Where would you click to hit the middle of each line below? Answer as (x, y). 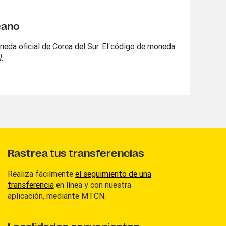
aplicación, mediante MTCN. (56, 196)
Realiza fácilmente (41, 174)
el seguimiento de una (113, 174)
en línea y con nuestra (92, 185)
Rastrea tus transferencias (76, 154)
